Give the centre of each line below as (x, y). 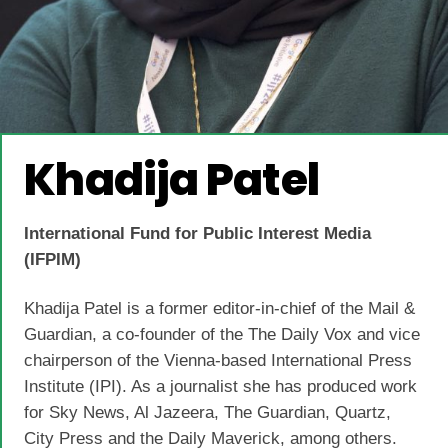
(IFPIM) (53, 260)
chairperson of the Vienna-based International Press (218, 360)
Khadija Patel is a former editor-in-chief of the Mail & (220, 308)
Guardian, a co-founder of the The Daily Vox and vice (222, 334)
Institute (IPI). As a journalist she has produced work (221, 386)
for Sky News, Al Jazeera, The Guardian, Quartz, (208, 412)
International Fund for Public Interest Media (198, 234)
